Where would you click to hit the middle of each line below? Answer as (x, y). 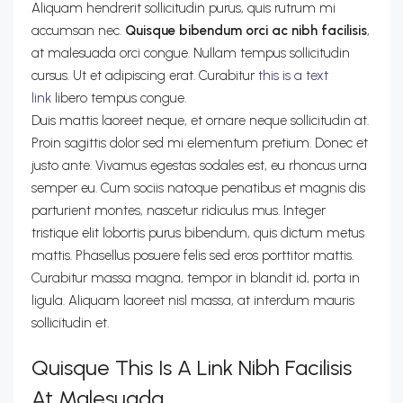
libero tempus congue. (119, 98)
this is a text (293, 76)
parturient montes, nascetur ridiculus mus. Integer (179, 210)
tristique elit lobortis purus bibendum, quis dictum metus (198, 233)
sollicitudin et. (70, 323)
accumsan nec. (78, 31)
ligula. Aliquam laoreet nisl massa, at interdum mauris (193, 300)
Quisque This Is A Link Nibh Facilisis (192, 367)
